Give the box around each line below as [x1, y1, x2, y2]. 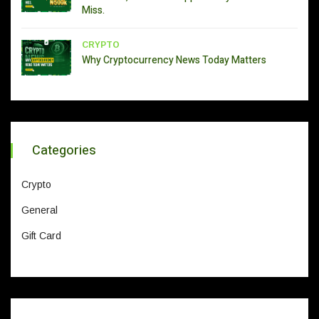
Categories [32, 141, 96, 161]
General [21, 204, 58, 216]
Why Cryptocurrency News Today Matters [82, 53, 268, 68]
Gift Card [21, 230, 61, 242]
